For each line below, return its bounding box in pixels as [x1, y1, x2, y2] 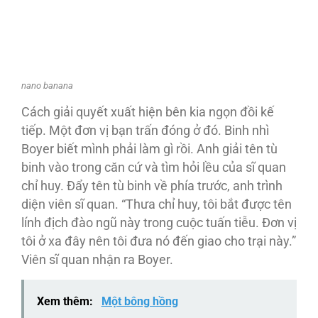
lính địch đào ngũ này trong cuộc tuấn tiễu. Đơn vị [21, 215, 297, 230]
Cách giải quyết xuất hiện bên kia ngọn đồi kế [21, 104, 274, 119]
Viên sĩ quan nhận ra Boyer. [21, 252, 173, 267]
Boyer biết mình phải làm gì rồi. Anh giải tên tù [21, 141, 278, 156]
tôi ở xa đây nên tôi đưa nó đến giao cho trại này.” [21, 234, 296, 248]
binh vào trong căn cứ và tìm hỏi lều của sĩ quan [21, 160, 286, 175]
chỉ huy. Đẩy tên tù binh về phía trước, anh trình [21, 178, 283, 193]
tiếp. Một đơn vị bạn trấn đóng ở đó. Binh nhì [21, 123, 269, 138]
